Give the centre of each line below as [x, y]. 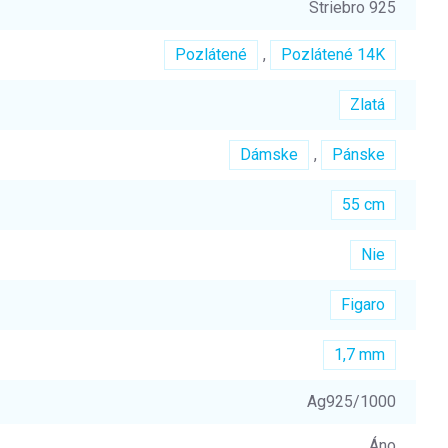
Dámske [269, 154]
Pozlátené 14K [333, 54]
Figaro [363, 304]
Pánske [358, 154]
